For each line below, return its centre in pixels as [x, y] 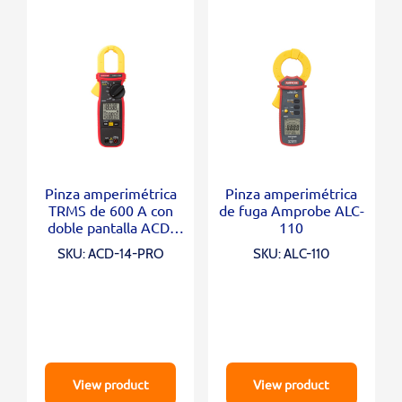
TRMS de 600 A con [110, 210]
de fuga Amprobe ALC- [291, 210]
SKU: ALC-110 [292, 253]
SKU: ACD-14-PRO [110, 253]
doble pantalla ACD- [110, 227]
